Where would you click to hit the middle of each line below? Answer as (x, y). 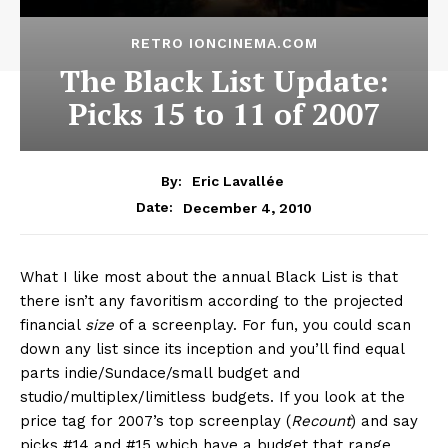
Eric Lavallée (238, 181)
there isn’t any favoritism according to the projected (211, 301)
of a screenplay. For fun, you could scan (262, 325)
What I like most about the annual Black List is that (209, 277)
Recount (321, 421)
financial (52, 325)
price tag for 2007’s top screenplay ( (155, 421)
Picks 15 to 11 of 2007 (224, 114)
